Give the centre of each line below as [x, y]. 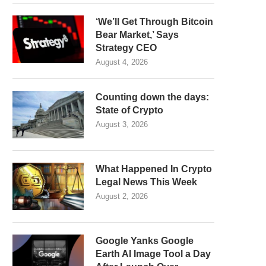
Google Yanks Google [145, 241]
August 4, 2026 [122, 62]
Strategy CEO [126, 48]
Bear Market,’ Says [137, 35]
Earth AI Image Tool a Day [153, 254]
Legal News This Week [146, 182]
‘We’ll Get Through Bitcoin [154, 22]
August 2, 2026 [122, 196]
